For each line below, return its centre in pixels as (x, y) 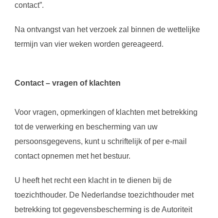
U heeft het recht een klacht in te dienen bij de (93, 180)
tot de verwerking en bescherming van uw (86, 127)
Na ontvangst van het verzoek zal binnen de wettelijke (107, 29)
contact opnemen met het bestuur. (73, 156)
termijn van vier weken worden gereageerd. (89, 44)
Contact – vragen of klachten (68, 83)
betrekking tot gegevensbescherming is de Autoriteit (103, 209)
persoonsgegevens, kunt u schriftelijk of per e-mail (101, 141)
